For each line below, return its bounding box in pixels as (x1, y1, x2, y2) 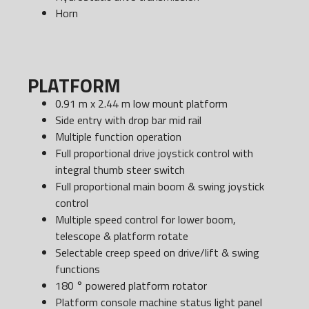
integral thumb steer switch (55, 161, 185, 179)
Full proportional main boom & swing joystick (55, 178, 264, 195)
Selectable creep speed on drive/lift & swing (55, 244, 259, 261)
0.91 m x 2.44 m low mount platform (55, 95, 228, 112)
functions (55, 261, 100, 278)
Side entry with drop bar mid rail (55, 112, 201, 129)
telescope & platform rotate (55, 228, 188, 245)
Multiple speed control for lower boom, (55, 211, 236, 228)
